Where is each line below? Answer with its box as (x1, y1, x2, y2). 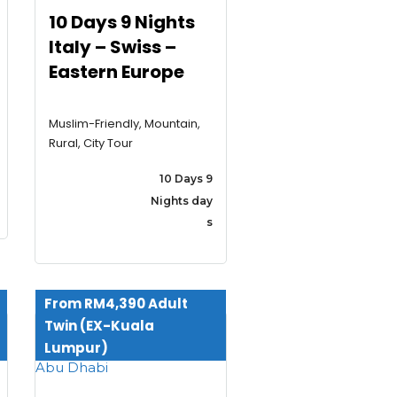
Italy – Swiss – (48, 35, 176, 60)
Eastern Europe (48, 59, 184, 85)
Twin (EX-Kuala (43, 316, 154, 336)
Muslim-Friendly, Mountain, (48, 115, 200, 133)
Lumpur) (43, 339, 108, 358)
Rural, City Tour (48, 135, 133, 152)
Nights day (151, 193, 213, 207)
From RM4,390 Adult (43, 294, 188, 314)
